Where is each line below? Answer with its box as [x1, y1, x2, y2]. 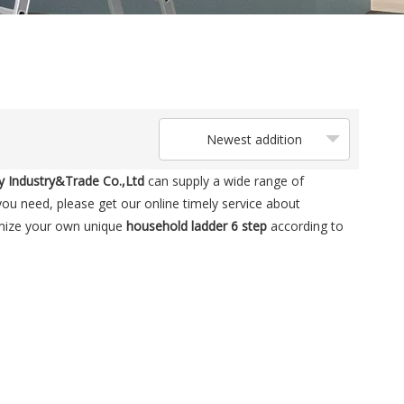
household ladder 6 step [126, 217, 267, 234]
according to [267, 217, 344, 234]
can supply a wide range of [148, 172, 304, 189]
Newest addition [207, 131, 302, 148]
